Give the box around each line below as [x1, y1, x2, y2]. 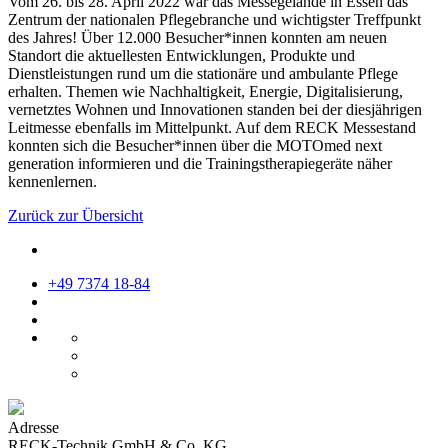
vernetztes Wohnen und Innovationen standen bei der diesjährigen [8, 100, 422, 118]
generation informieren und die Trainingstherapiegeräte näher [8, 154, 392, 172]
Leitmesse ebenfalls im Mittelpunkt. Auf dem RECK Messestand [8, 118, 416, 136]
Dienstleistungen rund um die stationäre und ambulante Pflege [8, 64, 398, 82]
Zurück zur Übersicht [8, 206, 143, 224]
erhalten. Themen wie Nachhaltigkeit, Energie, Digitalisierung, [8, 82, 403, 100]
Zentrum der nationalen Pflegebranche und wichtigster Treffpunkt [8, 10, 421, 28]
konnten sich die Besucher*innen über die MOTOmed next [8, 136, 382, 154]
